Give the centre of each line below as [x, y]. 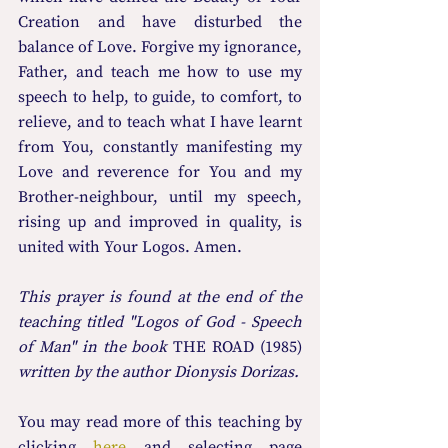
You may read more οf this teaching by [160, 422]
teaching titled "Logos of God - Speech [160, 322]
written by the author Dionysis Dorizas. [158, 372]
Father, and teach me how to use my [160, 72]
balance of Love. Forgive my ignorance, [160, 47]
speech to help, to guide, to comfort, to [160, 97]
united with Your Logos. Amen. [130, 247]
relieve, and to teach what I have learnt [160, 122]
